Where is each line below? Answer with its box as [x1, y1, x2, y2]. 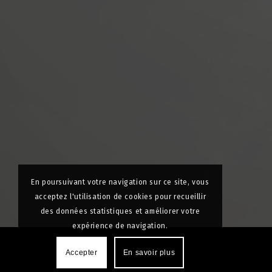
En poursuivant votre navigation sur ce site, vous [31, 177, 209, 186]
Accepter [65, 248, 98, 257]
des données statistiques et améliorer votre [40, 206, 200, 216]
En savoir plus [123, 248, 175, 257]
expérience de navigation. [72, 221, 168, 230]
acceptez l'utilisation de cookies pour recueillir [34, 192, 206, 201]
